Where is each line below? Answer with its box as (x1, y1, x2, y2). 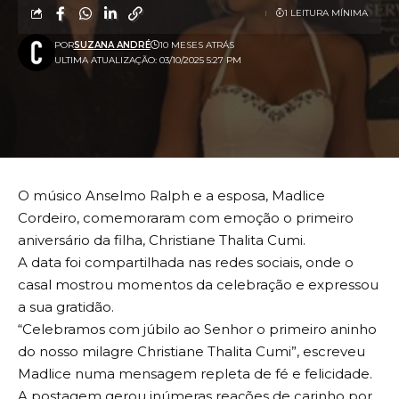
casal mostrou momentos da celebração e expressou (18, 275, 379, 293)
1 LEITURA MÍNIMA (284, 7, 368, 20)
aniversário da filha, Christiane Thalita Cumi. (18, 231, 305, 248)
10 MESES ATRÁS (159, 38, 234, 51)
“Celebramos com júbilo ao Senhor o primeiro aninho (18, 320, 377, 338)
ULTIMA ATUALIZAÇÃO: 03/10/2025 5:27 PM (53, 53, 241, 66)
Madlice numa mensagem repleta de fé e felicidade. (18, 364, 372, 382)
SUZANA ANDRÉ (73, 38, 151, 51)
